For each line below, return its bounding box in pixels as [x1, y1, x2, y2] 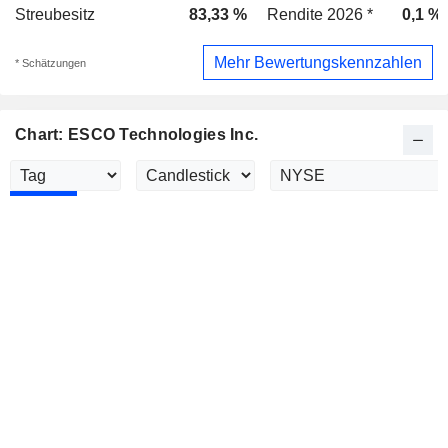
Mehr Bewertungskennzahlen [214, 53, 422, 71]
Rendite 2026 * [267, 6, 373, 23]
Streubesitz [15, 6, 95, 23]
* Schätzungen [15, 56, 86, 69]
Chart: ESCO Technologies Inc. [15, 126, 259, 144]
